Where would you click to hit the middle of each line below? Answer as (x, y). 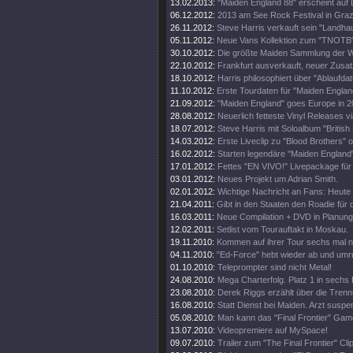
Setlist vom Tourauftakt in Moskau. (282, 229)
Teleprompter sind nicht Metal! (275, 267)
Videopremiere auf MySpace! (273, 330)
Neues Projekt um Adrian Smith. (278, 179)
